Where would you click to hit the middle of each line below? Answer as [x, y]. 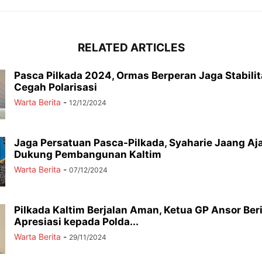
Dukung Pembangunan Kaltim [88, 155]
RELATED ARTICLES [131, 48]
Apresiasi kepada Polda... [76, 222]
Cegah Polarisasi [56, 87]
